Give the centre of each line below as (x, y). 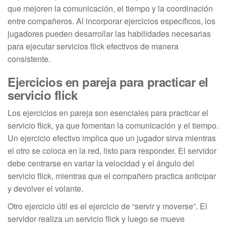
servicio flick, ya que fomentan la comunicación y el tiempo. (113, 125)
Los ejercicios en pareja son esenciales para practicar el (108, 112)
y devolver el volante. (45, 188)
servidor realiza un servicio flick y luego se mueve (96, 218)
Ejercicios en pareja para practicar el (108, 81)
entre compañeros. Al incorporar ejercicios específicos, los (111, 21)
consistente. (29, 59)
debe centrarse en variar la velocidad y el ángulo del (101, 163)
